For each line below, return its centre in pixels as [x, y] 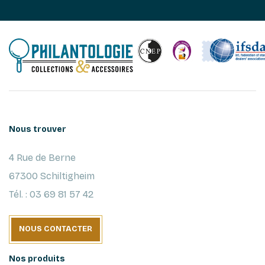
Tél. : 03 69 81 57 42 [51, 194]
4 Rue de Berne [42, 157]
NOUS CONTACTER [56, 229]
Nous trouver [38, 129]
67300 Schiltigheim [52, 176]
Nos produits [37, 258]
